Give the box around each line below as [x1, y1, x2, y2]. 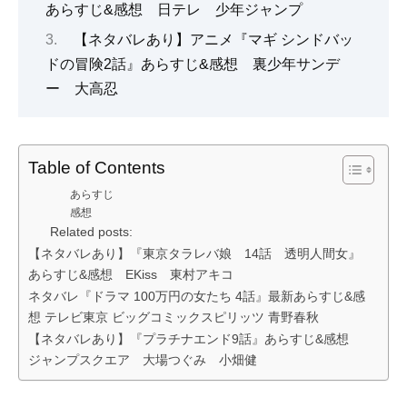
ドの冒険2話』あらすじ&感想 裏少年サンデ [45, 56, 340, 73]
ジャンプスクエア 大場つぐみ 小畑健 [28, 352, 257, 368]
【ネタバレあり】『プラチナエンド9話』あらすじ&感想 [28, 332, 362, 347]
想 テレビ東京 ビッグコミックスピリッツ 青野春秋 [28, 310, 319, 325]
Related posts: [50, 225, 133, 240]
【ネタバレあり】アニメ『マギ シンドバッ [73, 32, 353, 48]
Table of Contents [28, 158, 165, 178]
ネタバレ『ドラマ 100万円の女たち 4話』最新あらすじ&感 [28, 289, 365, 304]
